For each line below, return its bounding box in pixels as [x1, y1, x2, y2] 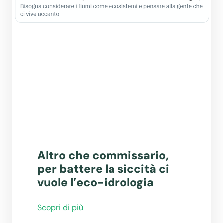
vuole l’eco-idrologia [37, 175, 154, 190]
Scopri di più [37, 202, 83, 213]
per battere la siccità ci [37, 161, 169, 177]
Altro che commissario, [37, 148, 169, 163]
